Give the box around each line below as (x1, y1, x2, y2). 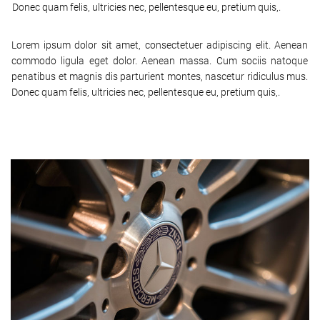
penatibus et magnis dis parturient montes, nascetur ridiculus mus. (11, 69, 308, 83)
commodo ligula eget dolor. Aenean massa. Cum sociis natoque (11, 53, 308, 67)
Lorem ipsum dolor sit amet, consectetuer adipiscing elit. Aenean (11, 37, 308, 51)
